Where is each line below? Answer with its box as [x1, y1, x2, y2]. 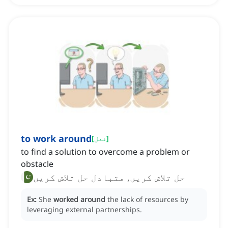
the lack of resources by [107, 194, 188, 205]
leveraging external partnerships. [27, 205, 142, 215]
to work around [21, 132, 92, 145]
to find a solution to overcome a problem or [21, 146, 190, 158]
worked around [53, 194, 105, 205]
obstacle [21, 158, 53, 170]
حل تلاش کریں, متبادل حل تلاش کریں [33, 171, 185, 184]
